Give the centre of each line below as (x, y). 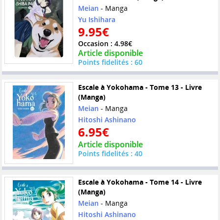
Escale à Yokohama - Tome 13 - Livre (140, 87)
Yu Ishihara (96, 19)
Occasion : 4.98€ (105, 43)
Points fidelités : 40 (110, 153)
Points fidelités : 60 (110, 62)
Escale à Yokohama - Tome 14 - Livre (140, 182)
